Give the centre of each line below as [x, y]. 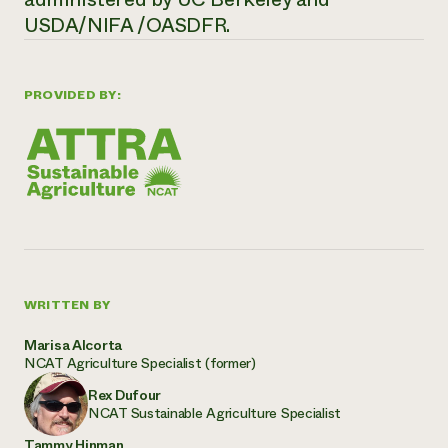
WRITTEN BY [67, 304]
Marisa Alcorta [73, 344]
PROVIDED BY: [72, 95]
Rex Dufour [125, 394]
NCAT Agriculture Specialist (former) [140, 362]
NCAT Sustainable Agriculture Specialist [215, 412]
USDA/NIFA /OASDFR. [127, 25]
